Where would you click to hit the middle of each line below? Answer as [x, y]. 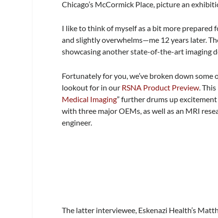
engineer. [77, 122]
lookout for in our [92, 87]
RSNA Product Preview [161, 87]
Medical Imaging [90, 99]
